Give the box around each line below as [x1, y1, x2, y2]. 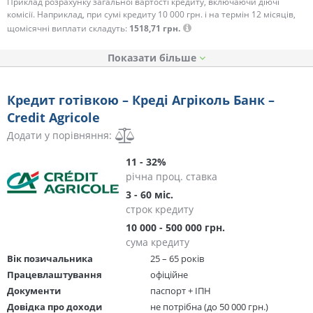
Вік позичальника [7, 252, 93, 265]
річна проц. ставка [126, 169, 217, 183]
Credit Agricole [7, 108, 100, 126]
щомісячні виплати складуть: [7, 22, 129, 34]
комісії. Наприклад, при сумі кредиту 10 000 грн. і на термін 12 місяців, [7, 8, 296, 20]
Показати [108, 50, 156, 64]
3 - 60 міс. [126, 187, 173, 201]
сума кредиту [126, 235, 189, 249]
